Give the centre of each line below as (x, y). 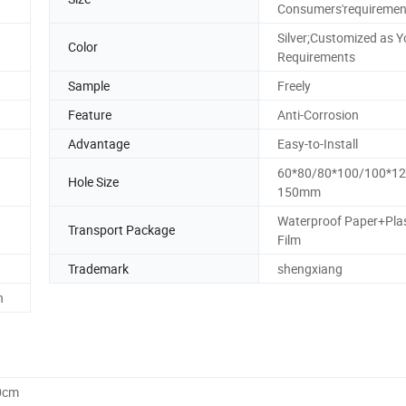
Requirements (316, 56)
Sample (89, 85)
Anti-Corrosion (318, 114)
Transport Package (121, 230)
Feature (90, 114)
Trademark (98, 268)
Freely (294, 85)
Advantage (99, 143)
